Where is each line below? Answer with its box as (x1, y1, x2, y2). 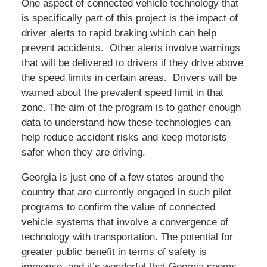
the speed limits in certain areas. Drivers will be (21, 72, 237, 84)
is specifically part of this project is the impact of (21, 13, 238, 24)
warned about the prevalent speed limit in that (21, 87, 223, 99)
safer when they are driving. (21, 147, 145, 159)
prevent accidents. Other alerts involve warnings (21, 42, 240, 54)
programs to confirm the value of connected (21, 201, 215, 213)
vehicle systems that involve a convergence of (21, 216, 228, 228)
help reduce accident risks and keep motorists (21, 132, 227, 144)
